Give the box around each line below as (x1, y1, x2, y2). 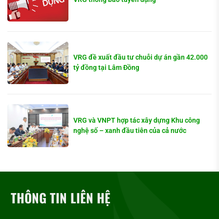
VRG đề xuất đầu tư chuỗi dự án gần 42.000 (73, 53, 208, 62)
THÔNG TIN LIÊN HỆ (11, 188, 111, 208)
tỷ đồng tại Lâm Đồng (73, 64, 140, 72)
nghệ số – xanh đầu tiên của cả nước (73, 127, 187, 135)
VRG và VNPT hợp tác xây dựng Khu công (73, 116, 200, 125)
